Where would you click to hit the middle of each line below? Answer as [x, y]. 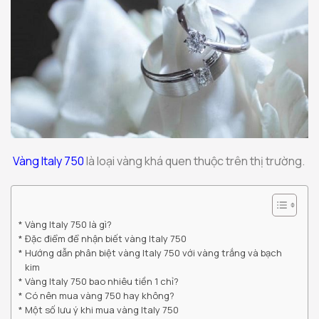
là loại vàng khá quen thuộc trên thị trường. [195, 161]
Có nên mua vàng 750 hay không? [100, 296]
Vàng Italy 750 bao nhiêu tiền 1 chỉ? [101, 282]
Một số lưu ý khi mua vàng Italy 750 [103, 310]
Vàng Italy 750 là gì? [69, 225]
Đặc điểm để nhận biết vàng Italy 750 [106, 239]
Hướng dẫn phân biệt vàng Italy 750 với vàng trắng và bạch [153, 253]
